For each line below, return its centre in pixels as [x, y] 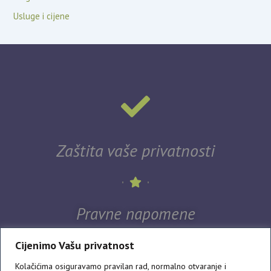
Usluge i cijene [42, 16]
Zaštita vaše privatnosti [135, 151]
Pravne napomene [135, 214]
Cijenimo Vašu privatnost [75, 245]
